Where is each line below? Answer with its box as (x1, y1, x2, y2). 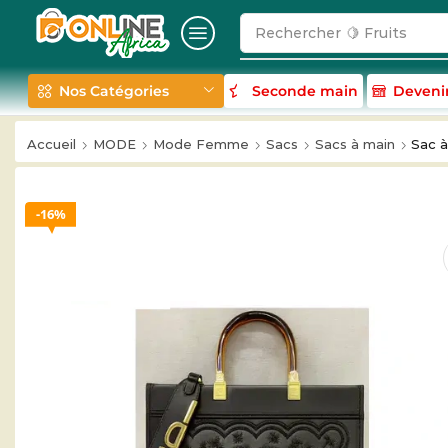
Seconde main (252, 81, 358, 100)
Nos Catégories (59, 81, 169, 100)
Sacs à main (315, 136, 395, 152)
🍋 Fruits (346, 24, 408, 42)
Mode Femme (153, 136, 249, 152)
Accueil (27, 136, 76, 152)
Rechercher (255, 24, 342, 42)
